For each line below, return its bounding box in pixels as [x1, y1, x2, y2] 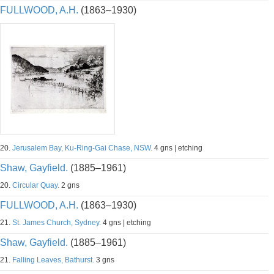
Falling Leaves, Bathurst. [12, 256, 94, 264]
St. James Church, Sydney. [12, 218, 101, 227]
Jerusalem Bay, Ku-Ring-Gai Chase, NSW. [12, 144, 152, 152]
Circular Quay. [12, 181, 59, 190]
